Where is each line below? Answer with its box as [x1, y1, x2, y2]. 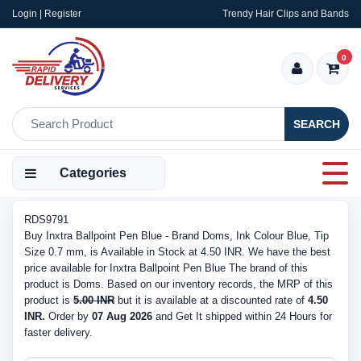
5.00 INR [73, 294, 114, 306]
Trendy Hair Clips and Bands [222, 8, 349, 19]
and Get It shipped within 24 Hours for [152, 310, 332, 322]
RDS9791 [24, 214, 68, 226]
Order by [45, 310, 92, 322]
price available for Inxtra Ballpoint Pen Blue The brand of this [24, 262, 308, 274]
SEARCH [293, 117, 340, 131]
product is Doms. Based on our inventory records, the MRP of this [24, 278, 333, 290]
